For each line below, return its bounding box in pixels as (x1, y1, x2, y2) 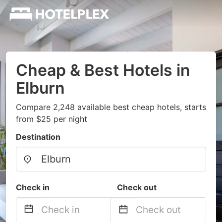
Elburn (16, 78, 65, 98)
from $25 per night (16, 114, 87, 124)
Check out (117, 182, 157, 192)
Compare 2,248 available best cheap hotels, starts (16, 102, 206, 112)
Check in (16, 182, 50, 192)
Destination (16, 132, 60, 142)
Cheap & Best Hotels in (16, 60, 190, 80)
